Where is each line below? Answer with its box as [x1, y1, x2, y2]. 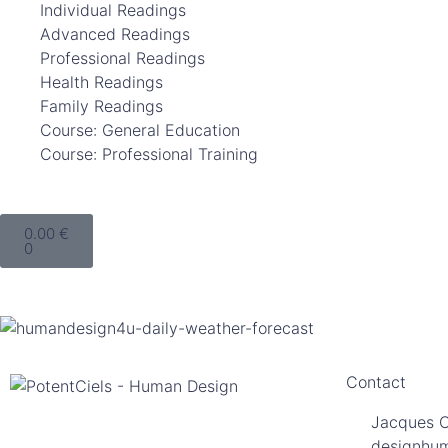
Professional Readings [40, 48, 205, 68]
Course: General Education [40, 120, 240, 140]
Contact [346, 372, 406, 392]
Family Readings [40, 96, 163, 116]
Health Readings [40, 72, 163, 92]
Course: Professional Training [40, 144, 258, 164]
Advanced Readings [40, 24, 190, 44]
